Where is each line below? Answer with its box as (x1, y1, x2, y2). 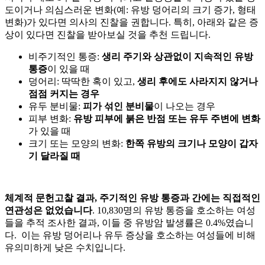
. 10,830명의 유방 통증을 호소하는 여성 (92, 205, 256, 215)
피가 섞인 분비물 (83, 101, 154, 111)
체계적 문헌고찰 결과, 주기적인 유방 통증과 (5, 192, 192, 203)
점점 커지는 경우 (28, 88, 99, 99)
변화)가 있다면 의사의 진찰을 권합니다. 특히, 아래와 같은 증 (5, 17, 258, 27)
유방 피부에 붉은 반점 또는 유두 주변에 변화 (73, 113, 260, 124)
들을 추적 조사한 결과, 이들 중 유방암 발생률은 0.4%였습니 (5, 217, 254, 228)
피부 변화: (28, 113, 73, 124)
